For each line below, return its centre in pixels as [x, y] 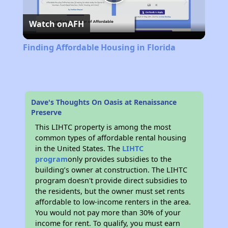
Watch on [48, 24]
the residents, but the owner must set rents [110, 191]
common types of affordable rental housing [111, 138]
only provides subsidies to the [120, 159]
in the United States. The [79, 149]
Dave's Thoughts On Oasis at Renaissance [104, 102]
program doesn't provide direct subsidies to [111, 181]
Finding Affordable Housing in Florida [99, 48]
